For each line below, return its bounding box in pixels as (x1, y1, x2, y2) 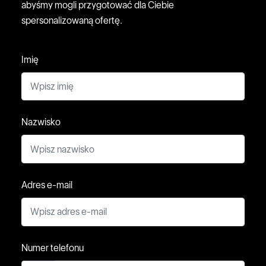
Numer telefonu (21, 242, 84, 254)
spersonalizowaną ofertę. (21, 14, 122, 26)
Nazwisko (21, 116, 61, 128)
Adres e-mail (21, 179, 72, 191)
